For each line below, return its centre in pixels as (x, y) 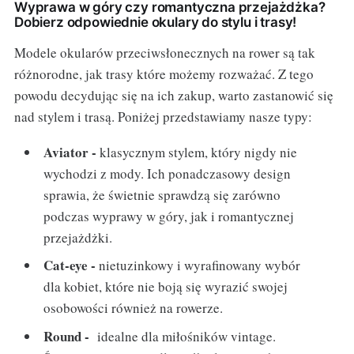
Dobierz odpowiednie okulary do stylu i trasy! (155, 22)
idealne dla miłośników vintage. (183, 336)
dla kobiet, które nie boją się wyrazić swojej (166, 287)
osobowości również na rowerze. (134, 308)
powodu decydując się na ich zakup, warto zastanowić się (173, 95)
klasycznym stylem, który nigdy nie (197, 152)
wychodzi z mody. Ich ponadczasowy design (168, 173)
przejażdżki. (78, 237)
